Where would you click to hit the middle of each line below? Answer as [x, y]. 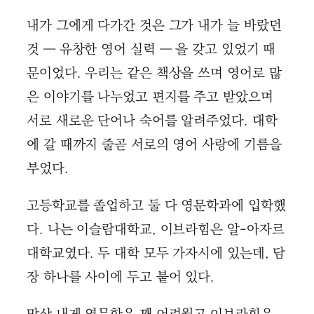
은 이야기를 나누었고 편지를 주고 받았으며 [150, 97]
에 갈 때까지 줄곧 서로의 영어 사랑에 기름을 [154, 145]
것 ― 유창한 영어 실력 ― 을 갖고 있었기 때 [151, 50]
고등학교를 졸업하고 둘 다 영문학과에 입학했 [156, 206]
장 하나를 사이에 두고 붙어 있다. [121, 278]
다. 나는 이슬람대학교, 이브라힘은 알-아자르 [156, 230]
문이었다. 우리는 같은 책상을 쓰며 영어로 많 [154, 74]
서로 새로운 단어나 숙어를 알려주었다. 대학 [152, 121]
